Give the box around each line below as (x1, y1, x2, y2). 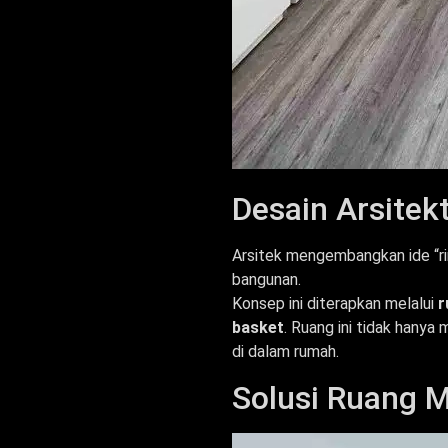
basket (232, 318, 284, 338)
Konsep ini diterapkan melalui (232, 294, 438, 314)
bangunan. (232, 270, 301, 290)
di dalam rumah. (232, 342, 339, 362)
